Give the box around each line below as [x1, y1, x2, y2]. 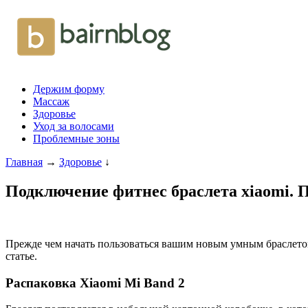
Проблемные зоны [33, 133, 120, 144]
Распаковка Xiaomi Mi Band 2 [5, 275, 185, 290]
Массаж [33, 96, 69, 107]
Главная [5, 156, 43, 168]
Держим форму [33, 83, 104, 95]
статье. [5, 250, 37, 262]
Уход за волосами [33, 120, 114, 132]
